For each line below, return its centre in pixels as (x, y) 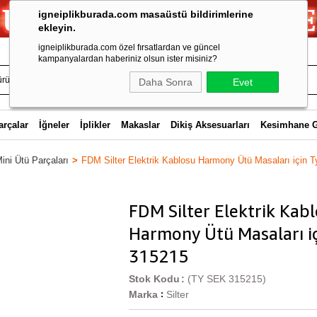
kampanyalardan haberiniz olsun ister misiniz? (128, 59)
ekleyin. (57, 28)
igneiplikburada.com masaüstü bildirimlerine (146, 14)
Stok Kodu (154, 279)
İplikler (95, 125)
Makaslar (140, 125)
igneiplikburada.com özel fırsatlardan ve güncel (129, 47)
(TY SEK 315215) (227, 279)
